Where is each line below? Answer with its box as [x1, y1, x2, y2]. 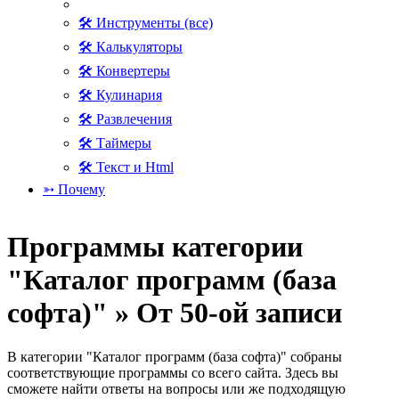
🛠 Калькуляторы [78, 39, 183, 54]
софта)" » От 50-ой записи [7, 297, 342, 330]
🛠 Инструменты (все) [78, 15, 213, 30]
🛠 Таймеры [78, 135, 151, 151]
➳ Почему [43, 182, 105, 197]
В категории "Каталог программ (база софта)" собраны [7, 348, 342, 364]
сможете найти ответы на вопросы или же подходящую [7, 380, 346, 396]
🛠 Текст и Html [78, 159, 174, 175]
